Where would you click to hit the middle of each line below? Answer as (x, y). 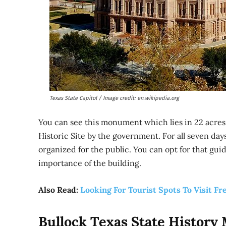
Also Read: (59, 190)
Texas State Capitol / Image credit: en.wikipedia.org (114, 98)
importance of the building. (90, 163)
